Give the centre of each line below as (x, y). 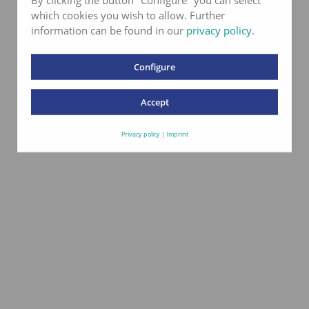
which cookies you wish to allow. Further (128, 14)
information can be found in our (109, 30)
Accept (154, 101)
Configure (154, 66)
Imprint (177, 133)
